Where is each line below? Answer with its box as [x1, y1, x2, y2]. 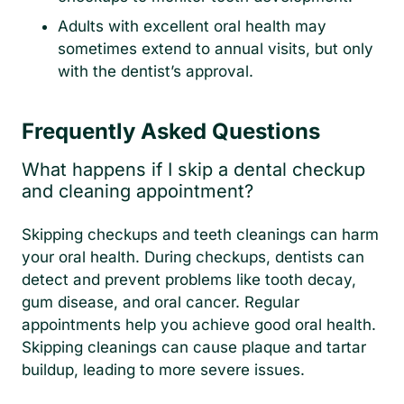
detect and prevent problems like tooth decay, [22, 270, 356, 289]
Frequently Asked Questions [22, 117, 320, 144]
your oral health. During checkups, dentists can [22, 247, 364, 266]
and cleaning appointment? [22, 179, 253, 202]
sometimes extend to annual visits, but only [58, 39, 373, 58]
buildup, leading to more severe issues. [22, 360, 305, 379]
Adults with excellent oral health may [58, 16, 326, 35]
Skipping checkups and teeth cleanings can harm [22, 225, 379, 243]
